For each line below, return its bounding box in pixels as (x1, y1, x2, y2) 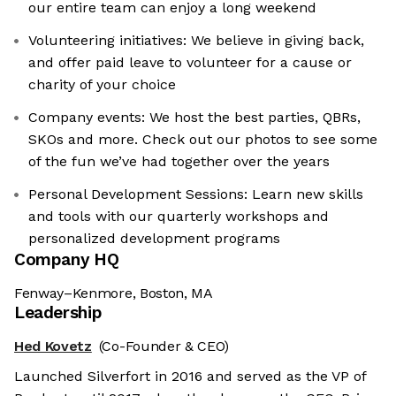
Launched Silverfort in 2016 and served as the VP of (14, 368, 366, 385)
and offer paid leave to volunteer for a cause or (28, 54, 352, 72)
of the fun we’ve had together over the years (28, 153, 330, 171)
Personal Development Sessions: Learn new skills (28, 186, 363, 203)
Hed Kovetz (14, 338, 92, 355)
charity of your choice (28, 76, 176, 94)
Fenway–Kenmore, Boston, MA (14, 285, 213, 302)
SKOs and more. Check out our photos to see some (28, 131, 377, 148)
